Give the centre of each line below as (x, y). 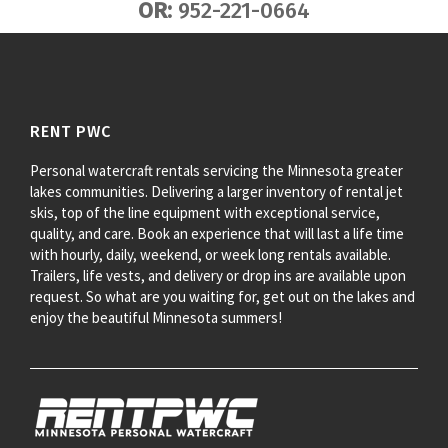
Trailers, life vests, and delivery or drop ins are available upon (218, 276)
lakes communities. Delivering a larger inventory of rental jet (216, 192)
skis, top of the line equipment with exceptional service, (205, 213)
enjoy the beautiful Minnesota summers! (156, 318)
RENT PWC (70, 132)
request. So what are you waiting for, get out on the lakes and (222, 297)
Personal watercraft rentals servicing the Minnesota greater (216, 171)
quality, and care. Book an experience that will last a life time (217, 234)
